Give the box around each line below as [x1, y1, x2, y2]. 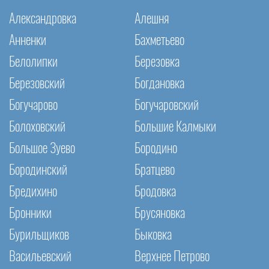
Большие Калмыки [134, 120, 216, 134]
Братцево [134, 163, 175, 177]
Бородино [134, 142, 177, 156]
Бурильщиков [9, 228, 69, 242]
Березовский [9, 77, 65, 91]
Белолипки [9, 55, 58, 69]
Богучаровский [134, 98, 199, 112]
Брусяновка [134, 207, 185, 220]
